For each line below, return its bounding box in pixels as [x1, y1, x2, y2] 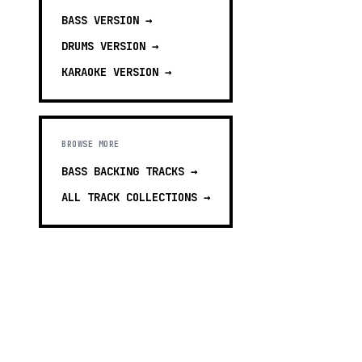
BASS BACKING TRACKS [61, 164, 184, 179]
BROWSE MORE [61, 139, 120, 149]
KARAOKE [61, 65, 107, 79]
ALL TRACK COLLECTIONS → [61, 190, 210, 204]
